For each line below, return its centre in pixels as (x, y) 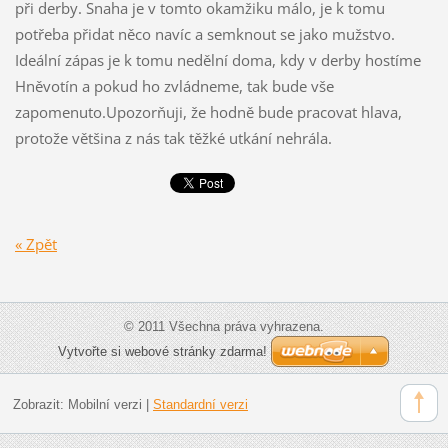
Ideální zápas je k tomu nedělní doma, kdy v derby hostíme (217, 59)
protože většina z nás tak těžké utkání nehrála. (173, 137)
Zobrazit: (40, 404)
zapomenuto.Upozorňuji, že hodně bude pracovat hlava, (208, 111)
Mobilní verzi (104, 404)
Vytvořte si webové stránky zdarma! (162, 352)
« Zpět (35, 244)
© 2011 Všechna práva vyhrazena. (224, 327)
